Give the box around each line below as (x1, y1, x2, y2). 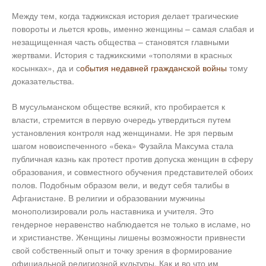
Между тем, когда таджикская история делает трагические (12, 9, 239, 22)
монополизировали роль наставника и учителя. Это (12, 205, 214, 217)
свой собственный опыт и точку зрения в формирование (12, 244, 232, 256)
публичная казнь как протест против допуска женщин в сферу (12, 153, 253, 165)
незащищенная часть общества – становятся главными (12, 36, 229, 48)
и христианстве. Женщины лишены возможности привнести (12, 231, 245, 243)
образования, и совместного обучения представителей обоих (12, 166, 253, 178)
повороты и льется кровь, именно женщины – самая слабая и (12, 23, 254, 35)
